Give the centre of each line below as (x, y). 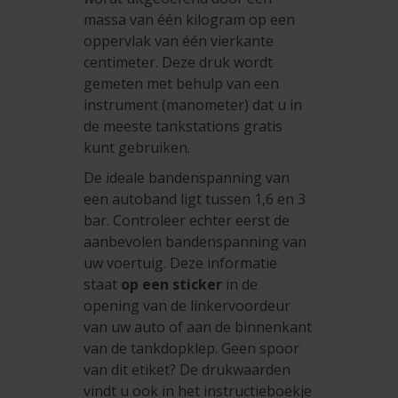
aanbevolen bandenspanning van (195, 242)
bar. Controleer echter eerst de (187, 221)
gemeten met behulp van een (182, 84)
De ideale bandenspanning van (187, 178)
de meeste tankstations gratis (183, 127)
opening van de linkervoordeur (187, 306)
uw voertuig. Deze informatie (181, 263)
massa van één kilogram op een (190, 20)
